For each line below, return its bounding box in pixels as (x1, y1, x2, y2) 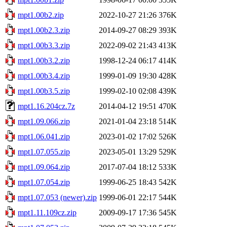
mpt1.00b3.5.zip (18, 86, 70, 95)
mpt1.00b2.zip (18, 10, 64, 19)
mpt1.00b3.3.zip (18, 41, 70, 50)
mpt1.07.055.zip (18, 147, 70, 156)
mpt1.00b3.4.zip (18, 71, 70, 80)
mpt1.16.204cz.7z (18, 101, 75, 110)
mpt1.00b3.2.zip (18, 56, 70, 65)
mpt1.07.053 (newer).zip (18, 193, 97, 202)
